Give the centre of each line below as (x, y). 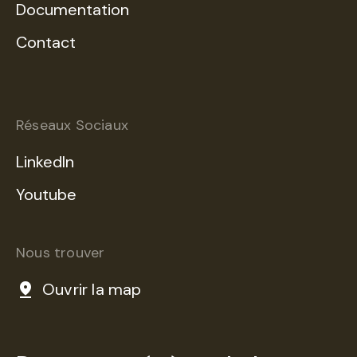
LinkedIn (45, 162)
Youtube (46, 195)
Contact (46, 43)
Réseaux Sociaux (72, 126)
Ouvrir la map (92, 290)
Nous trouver (61, 253)
